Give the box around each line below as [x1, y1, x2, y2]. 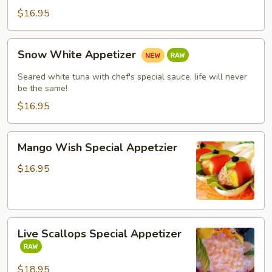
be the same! [18, 83, 67, 94]
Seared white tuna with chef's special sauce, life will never [18, 71, 247, 83]
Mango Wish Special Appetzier [18, 140, 177, 155]
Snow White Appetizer [18, 47, 139, 63]
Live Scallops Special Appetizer [18, 226, 182, 241]
